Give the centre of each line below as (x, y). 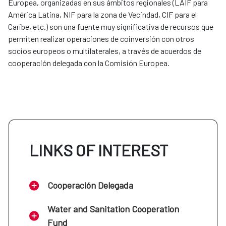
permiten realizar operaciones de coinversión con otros (101, 39)
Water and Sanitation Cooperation (113, 209)
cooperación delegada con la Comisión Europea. (89, 63)
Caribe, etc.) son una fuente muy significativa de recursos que (111, 27)
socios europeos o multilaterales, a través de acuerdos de (105, 51)
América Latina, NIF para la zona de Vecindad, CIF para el (102, 15)
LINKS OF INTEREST (99, 150)
